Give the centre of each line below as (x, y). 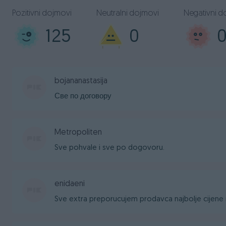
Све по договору (83, 97)
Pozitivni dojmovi (42, 14)
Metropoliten (78, 133)
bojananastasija (81, 81)
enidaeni (70, 184)
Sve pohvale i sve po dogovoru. (109, 148)
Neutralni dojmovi (128, 14)
